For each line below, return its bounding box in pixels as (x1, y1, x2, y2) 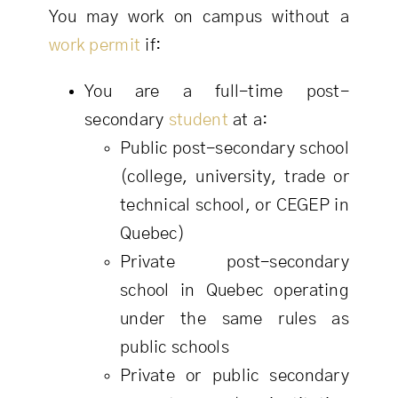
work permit (48, 37, 141, 55)
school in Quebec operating (119, 283, 350, 300)
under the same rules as (119, 311, 350, 329)
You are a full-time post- (84, 84, 350, 101)
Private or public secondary (119, 368, 350, 386)
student (168, 112, 228, 130)
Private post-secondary (119, 254, 350, 272)
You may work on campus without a (48, 9, 350, 27)
